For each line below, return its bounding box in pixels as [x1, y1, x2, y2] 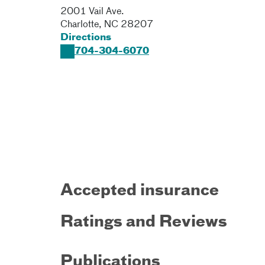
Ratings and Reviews [60, 215, 227, 230]
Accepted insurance [60, 183, 219, 199]
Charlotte [60, 20, 99, 30]
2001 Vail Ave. [60, 7, 124, 17]
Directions [60, 33, 111, 43]
